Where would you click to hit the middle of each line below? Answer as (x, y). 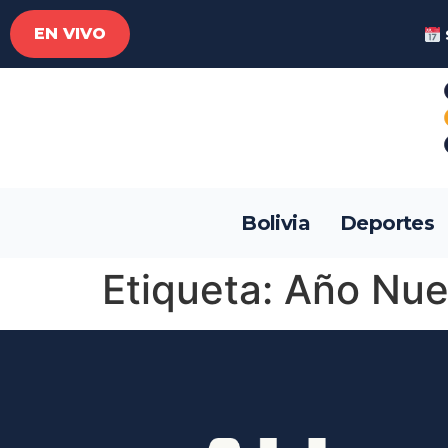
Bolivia (275, 223)
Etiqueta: (193, 289)
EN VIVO (70, 33)
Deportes (387, 223)
